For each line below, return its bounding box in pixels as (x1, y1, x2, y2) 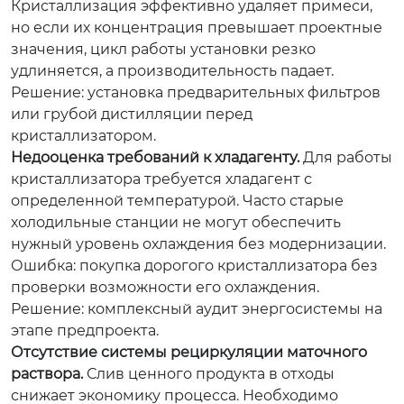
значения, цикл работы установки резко (11, 40, 316, 58)
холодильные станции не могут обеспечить (11, 213, 341, 231)
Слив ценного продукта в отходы (83, 364, 335, 382)
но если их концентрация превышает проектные (11, 18, 382, 36)
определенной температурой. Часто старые (11, 191, 344, 209)
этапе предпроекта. (11, 321, 159, 339)
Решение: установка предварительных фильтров (11, 83, 381, 101)
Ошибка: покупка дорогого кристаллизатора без (11, 256, 378, 274)
